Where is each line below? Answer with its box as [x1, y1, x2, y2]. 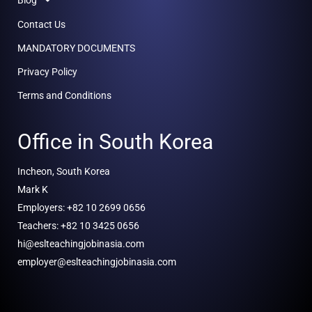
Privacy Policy [17, 65, 77, 77]
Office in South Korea [17, 129, 213, 154]
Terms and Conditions [17, 89, 111, 101]
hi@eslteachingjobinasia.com [17, 237, 144, 249]
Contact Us [17, 18, 65, 30]
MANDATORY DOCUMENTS [17, 42, 135, 54]
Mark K [17, 183, 48, 195]
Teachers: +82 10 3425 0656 [17, 219, 139, 231]
